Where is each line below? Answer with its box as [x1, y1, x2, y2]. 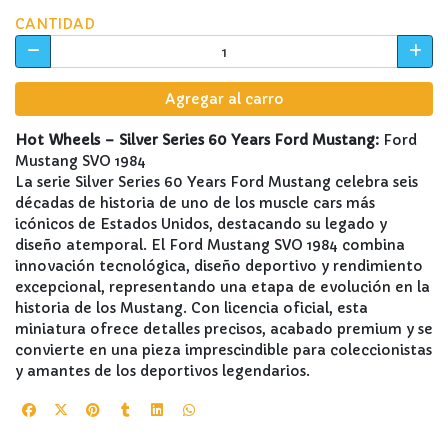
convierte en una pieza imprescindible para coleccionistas [15, 340, 432, 359]
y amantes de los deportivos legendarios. [15, 361, 310, 380]
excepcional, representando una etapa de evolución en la [15, 277, 430, 296]
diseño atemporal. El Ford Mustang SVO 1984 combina [15, 235, 405, 254]
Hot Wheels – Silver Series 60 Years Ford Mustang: [15, 130, 379, 149]
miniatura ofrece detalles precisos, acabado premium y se [15, 319, 433, 338]
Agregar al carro [164, 89, 284, 108]
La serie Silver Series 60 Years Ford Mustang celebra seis [15, 172, 418, 191]
